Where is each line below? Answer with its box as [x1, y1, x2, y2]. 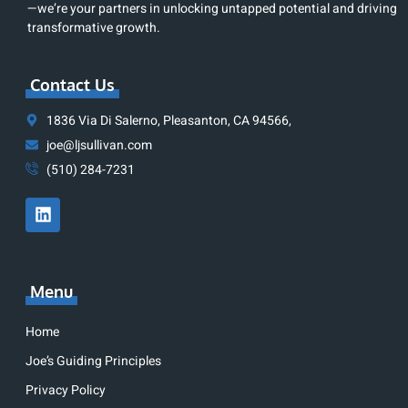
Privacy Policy [25, 380, 106, 400]
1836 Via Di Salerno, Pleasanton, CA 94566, [46, 110, 291, 130]
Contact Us [30, 74, 115, 95]
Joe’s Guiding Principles [25, 351, 161, 371]
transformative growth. [27, 18, 160, 38]
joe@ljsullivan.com [46, 135, 152, 155]
